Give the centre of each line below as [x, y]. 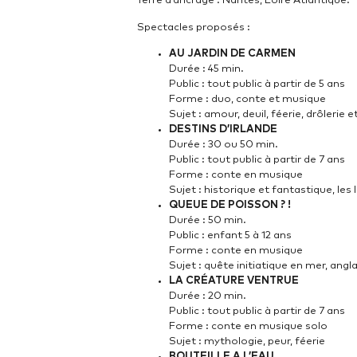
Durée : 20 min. [208, 296]
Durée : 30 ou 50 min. [224, 145]
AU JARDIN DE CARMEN [232, 54]
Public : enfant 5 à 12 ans [230, 236]
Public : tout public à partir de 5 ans [257, 84]
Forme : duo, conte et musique [247, 100]
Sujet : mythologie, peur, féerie [247, 342]
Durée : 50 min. [208, 221]
